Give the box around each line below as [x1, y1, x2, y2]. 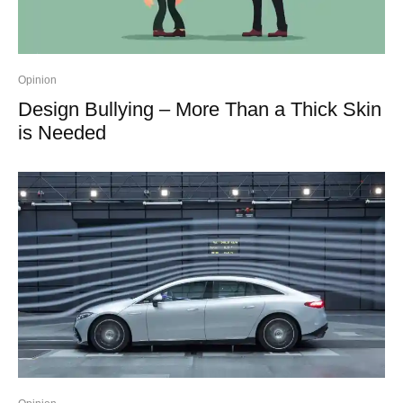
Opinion [18, 73, 57, 86]
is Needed [18, 121, 106, 144]
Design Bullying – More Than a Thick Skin [18, 97, 381, 121]
